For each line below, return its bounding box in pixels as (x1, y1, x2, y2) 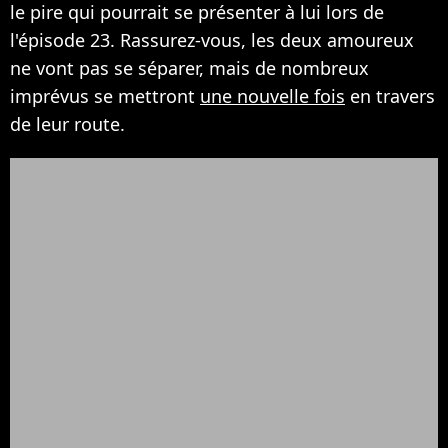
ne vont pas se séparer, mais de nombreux (10, 55, 369, 80)
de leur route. (10, 111, 125, 136)
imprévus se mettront (10, 83, 200, 108)
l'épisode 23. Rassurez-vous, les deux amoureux (10, 27, 414, 52)
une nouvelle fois (200, 83, 345, 108)
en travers (345, 83, 435, 108)
